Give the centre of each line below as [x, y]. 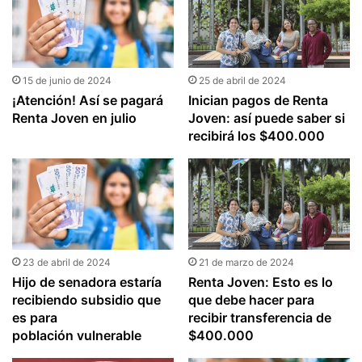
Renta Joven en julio [75, 118]
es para [35, 317]
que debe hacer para [251, 299]
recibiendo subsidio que [87, 299]
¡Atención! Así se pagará [88, 100]
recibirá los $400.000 [256, 135]
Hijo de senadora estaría [87, 282]
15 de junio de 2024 [67, 80]
